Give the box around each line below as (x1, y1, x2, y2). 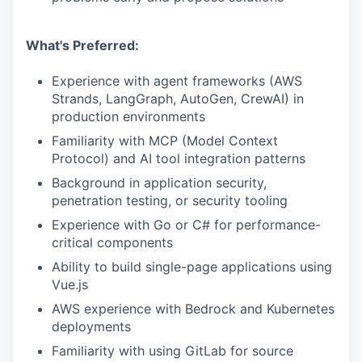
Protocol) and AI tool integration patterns (52, 150, 305, 167)
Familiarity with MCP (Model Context (52, 133, 278, 149)
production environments (52, 108, 205, 125)
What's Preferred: (26, 37, 139, 54)
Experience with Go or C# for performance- (52, 217, 321, 234)
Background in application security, (52, 175, 267, 192)
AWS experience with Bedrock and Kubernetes (52, 301, 335, 318)
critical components (52, 234, 173, 251)
